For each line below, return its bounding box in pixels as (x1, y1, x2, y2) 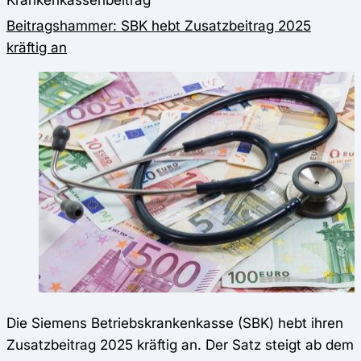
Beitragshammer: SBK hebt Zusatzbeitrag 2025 (6, 16, 311, 34)
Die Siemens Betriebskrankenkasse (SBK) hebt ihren (6, 314, 343, 332)
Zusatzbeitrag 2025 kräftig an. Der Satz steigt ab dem (6, 336, 354, 354)
